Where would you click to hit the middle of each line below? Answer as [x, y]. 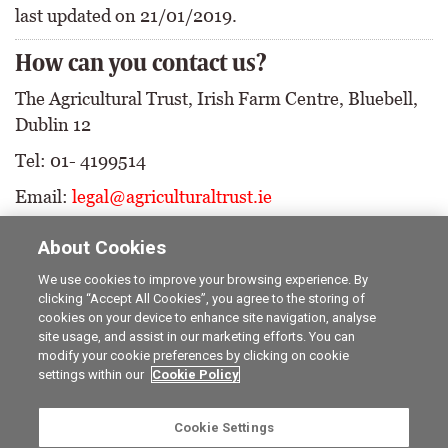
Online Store [39, 348]
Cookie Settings [224, 427]
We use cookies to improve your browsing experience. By [203, 279]
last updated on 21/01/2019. [126, 16]
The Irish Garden [273, 390]
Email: [43, 197]
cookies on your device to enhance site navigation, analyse [207, 317]
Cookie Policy [196, 374]
